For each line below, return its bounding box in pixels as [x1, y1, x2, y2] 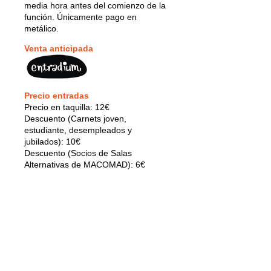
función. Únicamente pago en [24, 11, 137, 22]
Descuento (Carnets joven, [24, 113, 126, 123]
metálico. [24, 23, 59, 33]
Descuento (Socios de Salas [24, 148, 132, 158]
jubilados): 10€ [24, 136, 80, 146]
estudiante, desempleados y [24, 125, 132, 135]
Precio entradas [24, 90, 89, 100]
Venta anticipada [24, 43, 93, 53]
